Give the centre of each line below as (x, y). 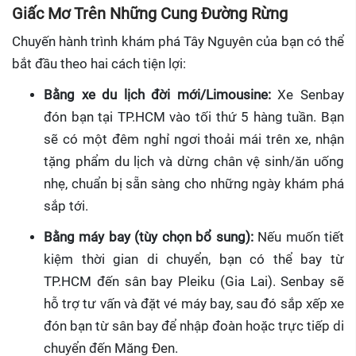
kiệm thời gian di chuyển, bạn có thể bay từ (194, 259)
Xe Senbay (308, 95)
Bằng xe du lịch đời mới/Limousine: (157, 95)
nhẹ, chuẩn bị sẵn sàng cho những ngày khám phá (194, 184)
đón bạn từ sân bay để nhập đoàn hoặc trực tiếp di (194, 326)
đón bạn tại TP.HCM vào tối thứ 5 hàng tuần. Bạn (194, 117)
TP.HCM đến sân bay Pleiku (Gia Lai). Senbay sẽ (194, 282)
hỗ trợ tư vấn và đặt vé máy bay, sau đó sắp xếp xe (194, 304)
